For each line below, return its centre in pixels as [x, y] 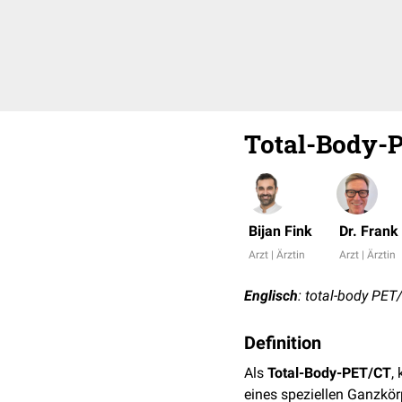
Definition [283, 343]
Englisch [271, 296]
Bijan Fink [280, 231]
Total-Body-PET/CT [329, 373]
